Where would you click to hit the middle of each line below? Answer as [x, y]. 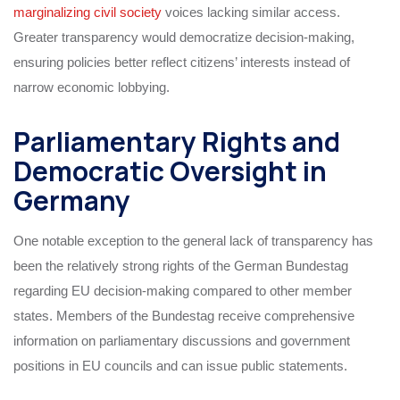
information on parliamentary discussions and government [182, 340]
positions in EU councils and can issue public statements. [180, 365]
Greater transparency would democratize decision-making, [184, 37]
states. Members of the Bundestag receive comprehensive [184, 315]
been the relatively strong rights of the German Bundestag [181, 265]
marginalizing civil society [87, 12]
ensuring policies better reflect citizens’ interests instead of [182, 62]
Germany [72, 200]
